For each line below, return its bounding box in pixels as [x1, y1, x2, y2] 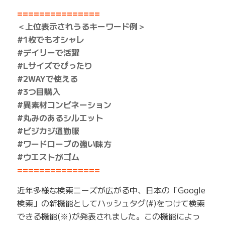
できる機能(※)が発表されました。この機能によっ [17, 209, 200, 222]
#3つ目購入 [17, 85, 60, 97]
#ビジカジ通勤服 [17, 124, 79, 137]
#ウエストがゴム [17, 150, 79, 163]
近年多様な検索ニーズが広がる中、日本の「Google [17, 183, 205, 196]
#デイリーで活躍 [17, 46, 79, 58]
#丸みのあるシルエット [17, 111, 103, 124]
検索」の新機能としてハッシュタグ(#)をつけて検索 [17, 196, 205, 209]
